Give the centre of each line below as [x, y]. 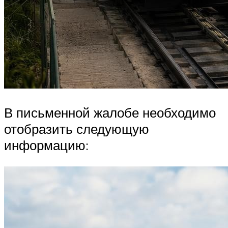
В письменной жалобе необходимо [110, 113]
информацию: [46, 145]
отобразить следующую [77, 129]
